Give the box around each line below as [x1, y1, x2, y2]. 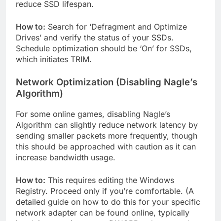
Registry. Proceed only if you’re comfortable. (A [16, 186, 194, 196]
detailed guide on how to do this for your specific [16, 197, 200, 207]
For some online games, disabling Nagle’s [16, 109, 170, 119]
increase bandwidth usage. [16, 152, 115, 163]
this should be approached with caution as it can [16, 142, 196, 152]
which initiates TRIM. [16, 54, 92, 65]
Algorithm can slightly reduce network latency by [16, 120, 198, 130]
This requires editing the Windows [45, 175, 174, 185]
